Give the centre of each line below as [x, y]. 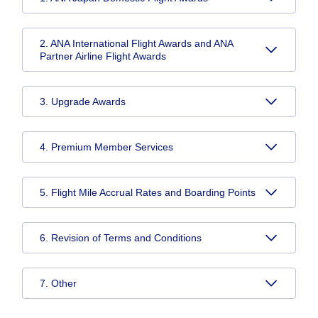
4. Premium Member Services [106, 147]
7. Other [58, 283]
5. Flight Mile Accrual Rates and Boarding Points [148, 192]
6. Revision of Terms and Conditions [121, 238]
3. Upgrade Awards [83, 102]
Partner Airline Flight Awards [103, 56]
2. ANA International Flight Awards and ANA [136, 43]
